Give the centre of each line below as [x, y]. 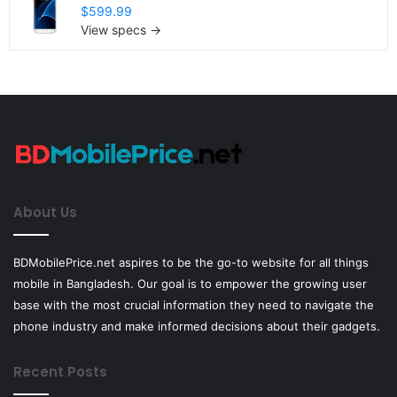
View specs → [121, 30]
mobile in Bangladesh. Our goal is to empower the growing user [190, 284]
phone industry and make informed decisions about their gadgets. [197, 326]
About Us [45, 212]
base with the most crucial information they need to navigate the [194, 305]
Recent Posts [60, 372]
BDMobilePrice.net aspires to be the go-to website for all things [191, 262]
